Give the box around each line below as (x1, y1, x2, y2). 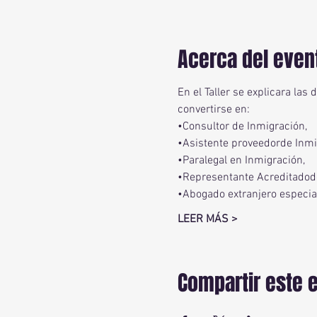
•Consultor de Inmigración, (177, 120, 307, 134)
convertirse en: (177, 103, 250, 117)
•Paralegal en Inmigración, (177, 154, 305, 168)
